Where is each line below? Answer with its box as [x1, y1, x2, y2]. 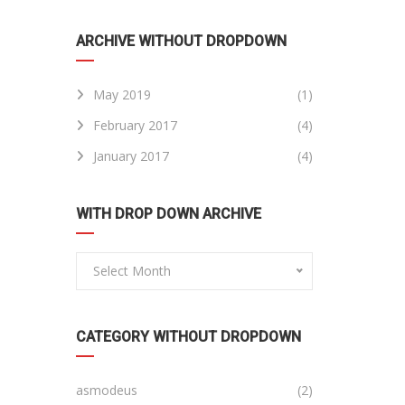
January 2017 [92, 147, 169, 165]
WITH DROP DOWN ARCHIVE [75, 205, 261, 222]
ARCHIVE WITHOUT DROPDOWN [75, 33, 287, 50]
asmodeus [75, 381, 137, 399]
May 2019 [92, 86, 151, 103]
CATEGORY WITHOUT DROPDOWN [75, 328, 301, 345]
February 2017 [92, 117, 177, 134]
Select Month [92, 262, 171, 279]
